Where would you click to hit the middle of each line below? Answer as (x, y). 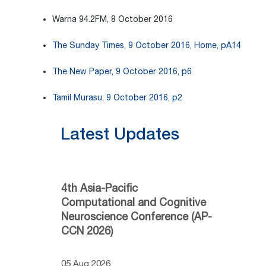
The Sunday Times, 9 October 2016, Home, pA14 (147, 45)
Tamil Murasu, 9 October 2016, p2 (117, 97)
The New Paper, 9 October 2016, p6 (122, 71)
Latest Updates (120, 133)
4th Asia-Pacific (99, 188)
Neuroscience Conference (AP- (137, 216)
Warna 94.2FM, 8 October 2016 (113, 19)
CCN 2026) (87, 230)
